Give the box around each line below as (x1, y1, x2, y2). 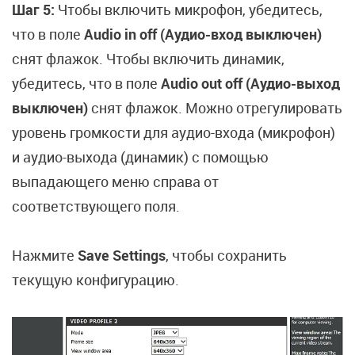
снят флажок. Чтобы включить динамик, (12, 49, 284, 69)
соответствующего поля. (12, 197, 183, 216)
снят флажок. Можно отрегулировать (88, 98, 342, 118)
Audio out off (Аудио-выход (158, 74, 340, 94)
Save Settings (78, 246, 166, 265)
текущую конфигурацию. (12, 270, 179, 290)
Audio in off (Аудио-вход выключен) (84, 25, 322, 44)
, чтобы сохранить (166, 246, 287, 265)
